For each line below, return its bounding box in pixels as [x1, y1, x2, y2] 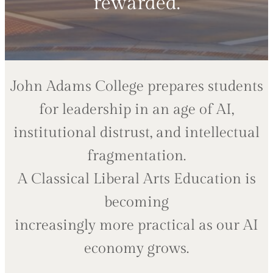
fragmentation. [87, 147, 186, 165]
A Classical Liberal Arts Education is [17, 171, 256, 188]
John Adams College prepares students [10, 78, 263, 96]
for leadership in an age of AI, [39, 101, 234, 119]
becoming [104, 194, 169, 211]
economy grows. [84, 240, 189, 258]
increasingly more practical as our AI [15, 217, 258, 235]
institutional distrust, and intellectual [13, 124, 260, 142]
